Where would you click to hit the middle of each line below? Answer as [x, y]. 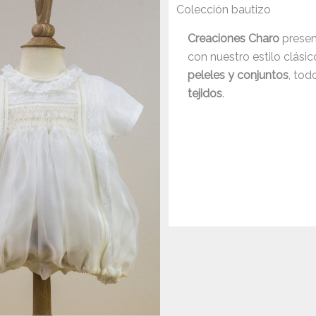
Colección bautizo [224, 10]
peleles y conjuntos [238, 75]
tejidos [205, 94]
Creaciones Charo [234, 39]
